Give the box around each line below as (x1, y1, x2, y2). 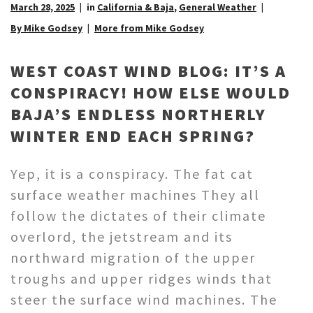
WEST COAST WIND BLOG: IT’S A (10, 60, 286, 82)
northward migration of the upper (10, 249, 256, 267)
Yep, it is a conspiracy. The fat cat (10, 165, 254, 183)
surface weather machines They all (10, 186, 260, 204)
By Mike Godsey (10, 22, 82, 35)
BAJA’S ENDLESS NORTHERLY (10, 103, 266, 126)
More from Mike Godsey (94, 22, 204, 35)
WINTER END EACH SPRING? (10, 125, 255, 147)
